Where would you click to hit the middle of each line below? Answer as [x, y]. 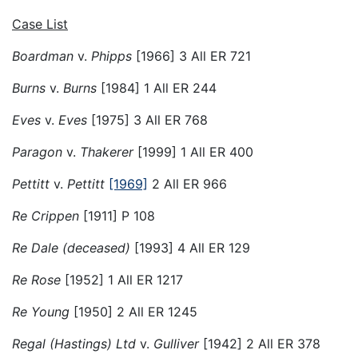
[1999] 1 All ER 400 [193, 151]
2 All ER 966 [187, 183]
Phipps [111, 56]
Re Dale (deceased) [71, 247]
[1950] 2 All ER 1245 [133, 311]
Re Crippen [46, 215]
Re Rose [36, 279]
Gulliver [176, 343]
